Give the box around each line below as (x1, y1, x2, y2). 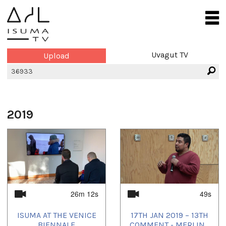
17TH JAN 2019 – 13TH (131, 210, 208, 220)
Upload (43, 51, 70, 61)
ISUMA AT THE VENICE (17, 210, 96, 220)
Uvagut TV (151, 50, 188, 60)
